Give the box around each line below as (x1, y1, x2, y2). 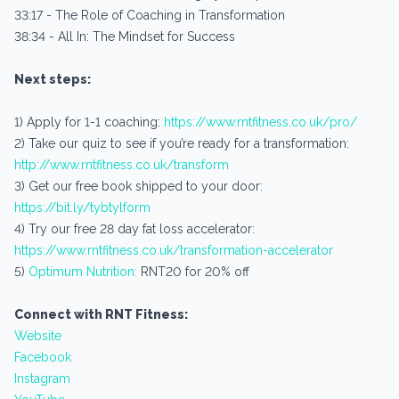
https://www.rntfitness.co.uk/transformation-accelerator (14, 242, 333, 257)
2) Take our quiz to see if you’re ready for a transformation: (14, 135, 349, 151)
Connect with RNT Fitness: (14, 306, 188, 322)
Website (14, 328, 61, 343)
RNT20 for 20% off (137, 264, 249, 279)
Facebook (14, 349, 71, 364)
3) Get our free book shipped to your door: (14, 178, 263, 193)
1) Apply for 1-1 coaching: (14, 114, 164, 129)
